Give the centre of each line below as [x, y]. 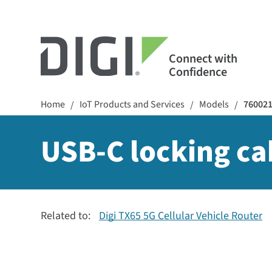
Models [214, 104]
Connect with [203, 59]
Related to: [67, 216]
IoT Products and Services [132, 104]
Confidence [198, 72]
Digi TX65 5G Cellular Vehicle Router [181, 216]
